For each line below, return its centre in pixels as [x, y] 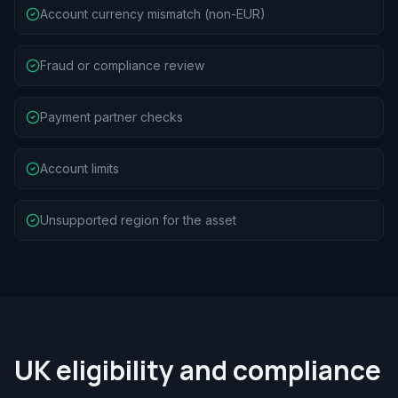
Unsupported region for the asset [138, 220]
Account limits [80, 168]
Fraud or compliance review [122, 65]
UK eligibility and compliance [198, 370]
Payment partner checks [111, 117]
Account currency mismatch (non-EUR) [153, 14]
